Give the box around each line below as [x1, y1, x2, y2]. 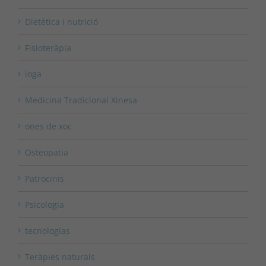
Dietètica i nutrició [25, 16, 98, 28]
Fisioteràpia [25, 42, 71, 54]
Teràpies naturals [25, 251, 95, 263]
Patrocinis [25, 173, 64, 185]
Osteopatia [25, 147, 68, 159]
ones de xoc [25, 121, 72, 132]
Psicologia [25, 199, 64, 211]
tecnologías [25, 225, 70, 237]
